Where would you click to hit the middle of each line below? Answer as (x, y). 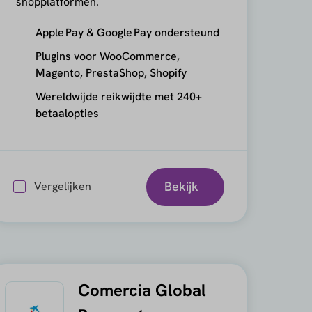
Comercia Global (142, 290)
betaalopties (67, 113)
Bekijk (181, 186)
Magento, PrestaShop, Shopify (111, 73)
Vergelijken (62, 186)
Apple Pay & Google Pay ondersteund (127, 32)
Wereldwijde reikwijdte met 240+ (118, 96)
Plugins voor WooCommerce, (107, 56)
